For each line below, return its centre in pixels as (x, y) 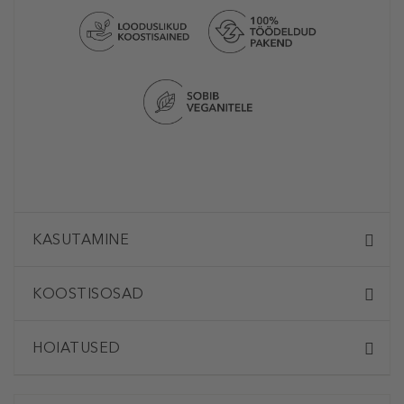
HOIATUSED (77, 348)
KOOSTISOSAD (88, 294)
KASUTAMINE (81, 240)
